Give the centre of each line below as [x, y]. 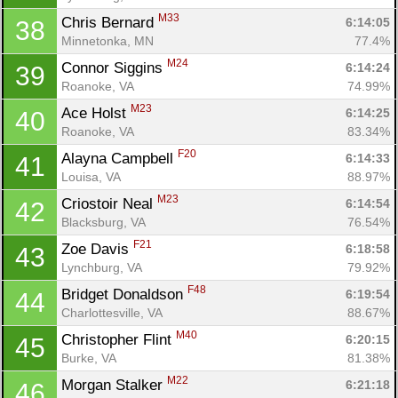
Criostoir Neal [109, 203]
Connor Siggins [114, 68]
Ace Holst [96, 113]
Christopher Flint [119, 339]
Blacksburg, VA [103, 222]
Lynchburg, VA [102, 267]
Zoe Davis [97, 249]
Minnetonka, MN [107, 40]
